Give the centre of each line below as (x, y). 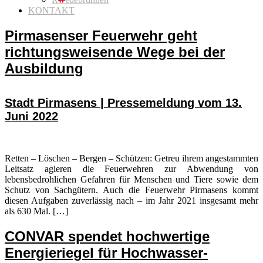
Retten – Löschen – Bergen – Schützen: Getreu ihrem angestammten (131, 159)
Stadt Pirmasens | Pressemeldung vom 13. (123, 103)
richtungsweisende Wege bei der (115, 52)
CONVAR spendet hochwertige (107, 237)
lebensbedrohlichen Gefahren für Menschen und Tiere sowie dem (131, 180)
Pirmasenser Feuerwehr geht (101, 35)
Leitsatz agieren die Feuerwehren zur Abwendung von (131, 169)
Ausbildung (44, 68)
